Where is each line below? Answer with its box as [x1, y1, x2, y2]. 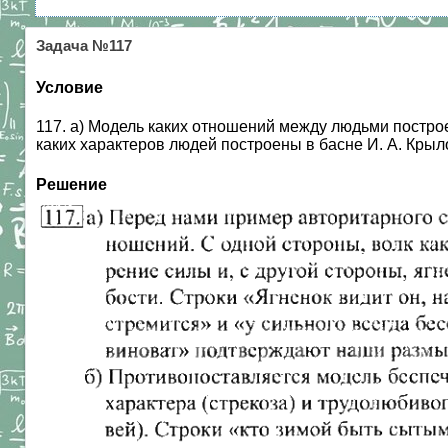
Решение [36, 175, 107, 193]
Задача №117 [36, 38, 132, 54]
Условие [36, 79, 103, 96]
